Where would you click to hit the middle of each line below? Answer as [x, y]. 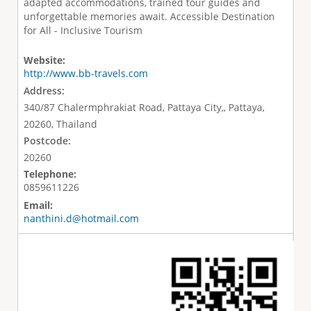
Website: [45, 60]
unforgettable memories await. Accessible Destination [149, 17]
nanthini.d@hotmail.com [81, 218]
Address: [45, 91]
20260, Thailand [60, 124]
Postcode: [48, 141]
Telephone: [51, 174]
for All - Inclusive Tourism [83, 31]
